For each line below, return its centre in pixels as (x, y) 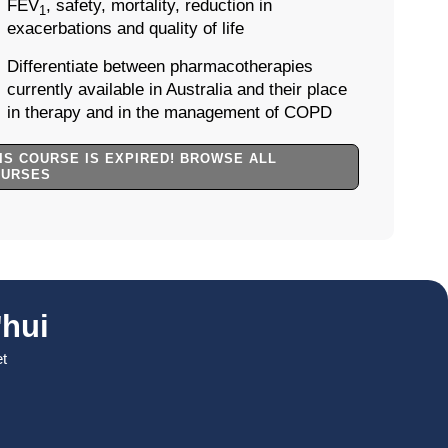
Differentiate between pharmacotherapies (159, 67)
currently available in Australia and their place (176, 90)
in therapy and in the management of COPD (169, 113)
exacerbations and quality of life (125, 29)
